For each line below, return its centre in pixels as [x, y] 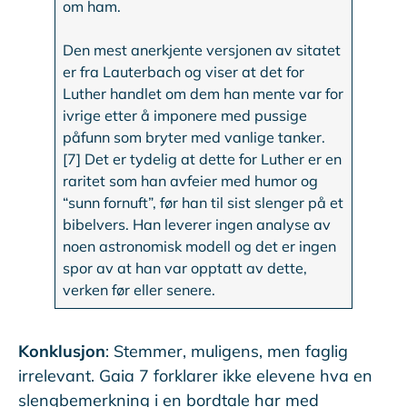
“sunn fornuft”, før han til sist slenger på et [203, 203]
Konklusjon [62, 352]
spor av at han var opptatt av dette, [185, 268]
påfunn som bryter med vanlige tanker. [194, 138]
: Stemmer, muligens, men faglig [227, 352]
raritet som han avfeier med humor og [191, 181]
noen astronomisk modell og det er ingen [200, 247]
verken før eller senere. [139, 290]
